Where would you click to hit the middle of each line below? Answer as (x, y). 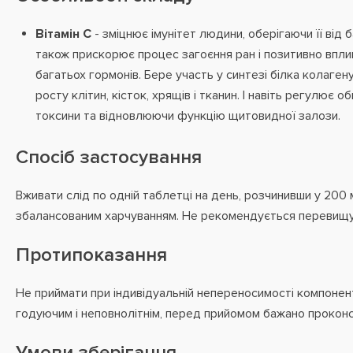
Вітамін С (63, 34)
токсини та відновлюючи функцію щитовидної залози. (188, 116)
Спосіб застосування (109, 157)
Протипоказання (91, 255)
